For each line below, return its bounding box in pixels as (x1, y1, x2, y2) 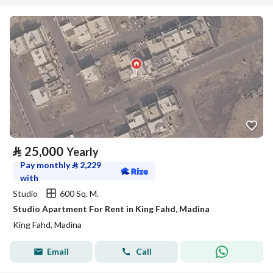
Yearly (66, 145, 99, 158)
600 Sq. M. (60, 188, 99, 199)
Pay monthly (20, 160, 72, 170)
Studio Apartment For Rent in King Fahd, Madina (13, 204, 210, 214)
